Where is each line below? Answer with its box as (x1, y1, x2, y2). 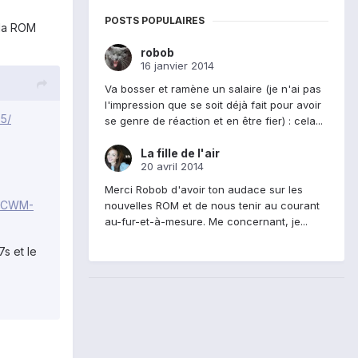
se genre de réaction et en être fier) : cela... (105, 114, 323, 128)
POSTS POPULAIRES (105, 14, 205, 27)
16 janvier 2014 (141, 59, 214, 73)
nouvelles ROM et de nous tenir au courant (105, 199, 320, 213)
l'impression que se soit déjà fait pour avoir (105, 98, 321, 112)
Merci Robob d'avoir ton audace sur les (105, 183, 303, 197)
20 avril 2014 (141, 160, 204, 173)
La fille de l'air (141, 146, 220, 161)
